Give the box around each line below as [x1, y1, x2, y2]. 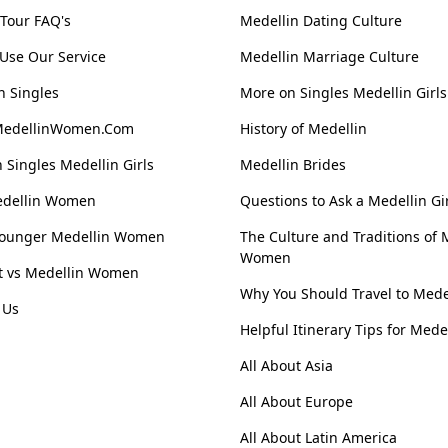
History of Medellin [240, 119, 367, 139]
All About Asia [240, 356, 333, 376]
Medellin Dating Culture [240, 11, 402, 31]
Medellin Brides [240, 155, 346, 175]
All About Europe [240, 392, 353, 412]
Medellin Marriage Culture [240, 47, 419, 67]
